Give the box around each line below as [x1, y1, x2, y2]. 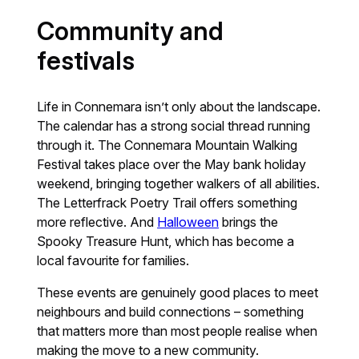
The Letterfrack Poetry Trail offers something [37, 195, 298, 212]
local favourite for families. [37, 252, 190, 269]
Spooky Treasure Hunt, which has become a [37, 233, 295, 250]
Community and [37, 16, 224, 47]
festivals [37, 46, 135, 77]
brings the [219, 214, 279, 231]
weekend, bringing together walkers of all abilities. [37, 175, 321, 192]
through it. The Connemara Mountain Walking [37, 137, 298, 154]
